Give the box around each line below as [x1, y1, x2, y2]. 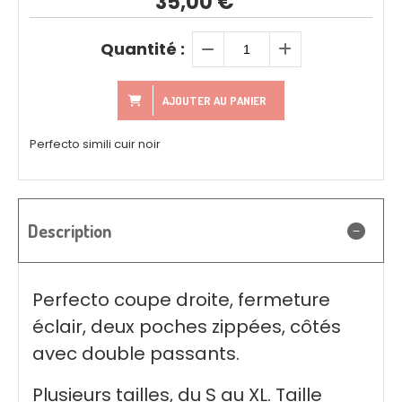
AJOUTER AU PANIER [162, 93, 267, 109]
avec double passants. [32, 341, 240, 367]
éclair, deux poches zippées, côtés [32, 314, 341, 340]
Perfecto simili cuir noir [30, 135, 161, 153]
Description [28, 219, 111, 243]
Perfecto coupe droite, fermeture [32, 287, 330, 313]
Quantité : [100, 38, 185, 61]
